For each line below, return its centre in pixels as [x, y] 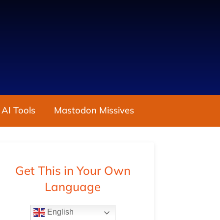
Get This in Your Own [73, 171]
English [59, 212]
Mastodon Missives [94, 110]
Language [73, 187]
